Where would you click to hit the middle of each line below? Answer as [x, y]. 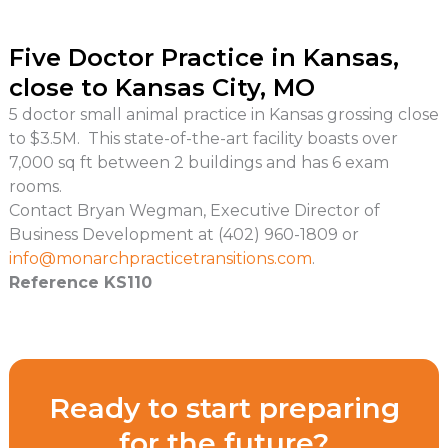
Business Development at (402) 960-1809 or [183, 235]
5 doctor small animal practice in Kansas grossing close [223, 115]
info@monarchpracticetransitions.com [160, 259]
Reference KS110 [80, 283]
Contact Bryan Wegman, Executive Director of [194, 211]
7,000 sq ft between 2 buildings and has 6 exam [198, 163]
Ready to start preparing [224, 408]
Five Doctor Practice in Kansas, [203, 58]
